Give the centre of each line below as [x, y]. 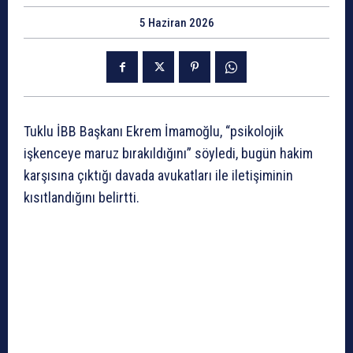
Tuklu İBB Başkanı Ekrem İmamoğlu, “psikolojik [154, 132]
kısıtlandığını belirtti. [82, 198]
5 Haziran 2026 [176, 23]
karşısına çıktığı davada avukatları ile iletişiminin [158, 176]
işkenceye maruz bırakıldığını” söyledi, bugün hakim [168, 154]
